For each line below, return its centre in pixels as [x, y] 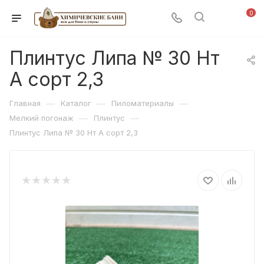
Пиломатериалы [143, 103]
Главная [25, 103]
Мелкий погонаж [42, 118]
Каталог [76, 103]
